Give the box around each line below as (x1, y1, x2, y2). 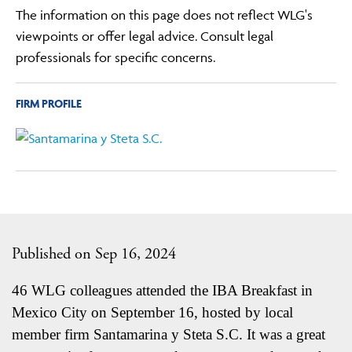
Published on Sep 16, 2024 (12, 243, 176, 264)
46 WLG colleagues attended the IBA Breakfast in (12, 281, 313, 299)
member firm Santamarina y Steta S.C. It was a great (12, 325, 325, 343)
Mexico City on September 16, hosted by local (12, 303, 293, 321)
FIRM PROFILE (16, 95, 82, 111)
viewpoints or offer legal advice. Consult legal (16, 27, 274, 44)
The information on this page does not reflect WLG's (16, 6, 313, 23)
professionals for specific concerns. (16, 49, 216, 65)
